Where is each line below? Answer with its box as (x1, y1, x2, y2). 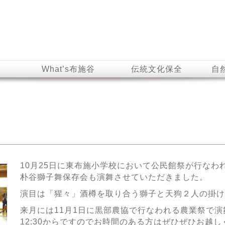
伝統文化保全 (131, 65, 183, 73)
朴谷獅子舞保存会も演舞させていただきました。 (20, 173, 208, 181)
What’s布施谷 (41, 65, 95, 73)
